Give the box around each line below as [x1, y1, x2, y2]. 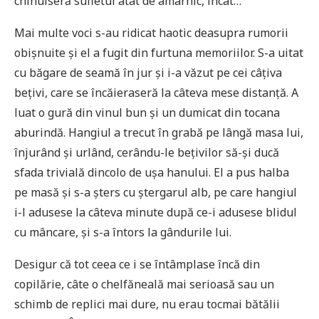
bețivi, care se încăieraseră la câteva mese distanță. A [14, 84, 298, 100]
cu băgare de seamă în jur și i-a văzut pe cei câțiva [14, 64, 282, 80]
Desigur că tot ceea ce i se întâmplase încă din [14, 256, 260, 272]
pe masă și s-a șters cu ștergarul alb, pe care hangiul [14, 184, 297, 200]
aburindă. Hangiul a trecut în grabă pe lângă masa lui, [14, 124, 303, 140]
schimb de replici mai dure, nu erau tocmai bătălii [14, 296, 280, 312]
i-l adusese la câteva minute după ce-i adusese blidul [14, 204, 297, 220]
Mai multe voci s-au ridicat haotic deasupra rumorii [14, 24, 288, 41]
